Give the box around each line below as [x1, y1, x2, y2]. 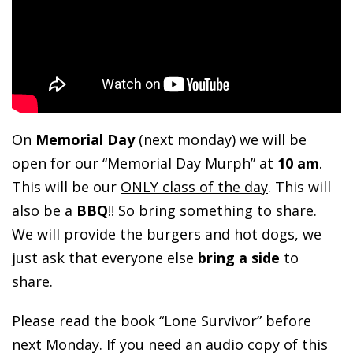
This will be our [12, 177, 121, 197]
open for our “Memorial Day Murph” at [12, 154, 273, 173]
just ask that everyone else [12, 248, 194, 268]
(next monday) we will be [135, 130, 307, 150]
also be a [12, 201, 72, 221]
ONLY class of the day [121, 177, 268, 197]
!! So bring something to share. [108, 201, 317, 221]
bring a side [194, 248, 280, 268]
